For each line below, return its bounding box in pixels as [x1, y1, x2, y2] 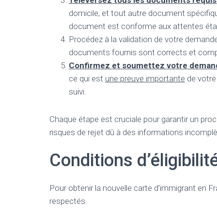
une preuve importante [105, 74, 185, 83]
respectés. [49, 196, 87, 206]
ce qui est [69, 74, 105, 83]
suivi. [69, 87, 86, 96]
